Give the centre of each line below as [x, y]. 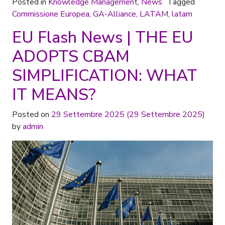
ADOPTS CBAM [71, 57]
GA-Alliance [115, 14]
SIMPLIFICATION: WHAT [105, 76]
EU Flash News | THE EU [103, 38]
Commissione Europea [51, 14]
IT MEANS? [54, 95]
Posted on [32, 115]
